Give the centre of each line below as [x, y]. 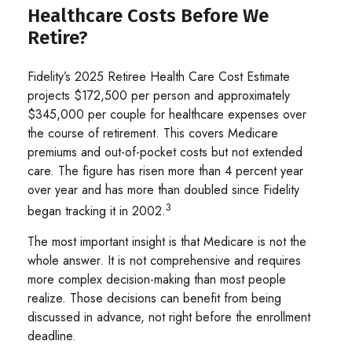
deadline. [52, 335]
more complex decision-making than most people [157, 279]
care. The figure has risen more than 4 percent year [165, 170]
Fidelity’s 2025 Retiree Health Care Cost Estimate [159, 76]
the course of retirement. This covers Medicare [153, 133]
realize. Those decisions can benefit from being [154, 298]
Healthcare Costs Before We [148, 15]
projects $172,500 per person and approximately [159, 95]
